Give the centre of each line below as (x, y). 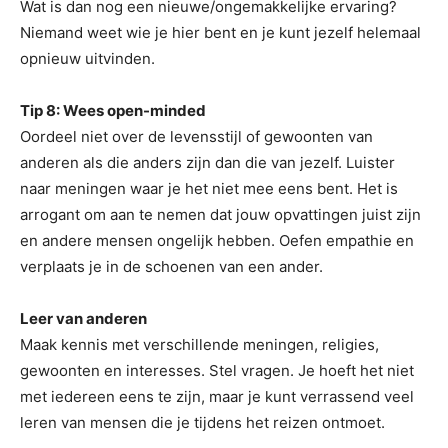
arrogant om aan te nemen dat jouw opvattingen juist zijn (220, 214)
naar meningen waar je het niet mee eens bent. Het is (209, 188)
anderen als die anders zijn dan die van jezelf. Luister (207, 162)
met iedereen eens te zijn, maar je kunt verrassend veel (217, 396)
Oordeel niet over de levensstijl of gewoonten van (196, 136)
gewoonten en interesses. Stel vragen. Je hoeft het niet (217, 370)
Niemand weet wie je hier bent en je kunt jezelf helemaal (220, 32)
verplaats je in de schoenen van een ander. (171, 266)
